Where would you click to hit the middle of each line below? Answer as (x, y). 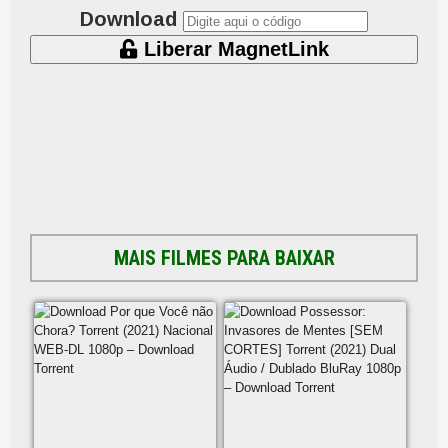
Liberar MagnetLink (233, 48)
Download (128, 18)
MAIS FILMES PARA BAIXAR (224, 257)
